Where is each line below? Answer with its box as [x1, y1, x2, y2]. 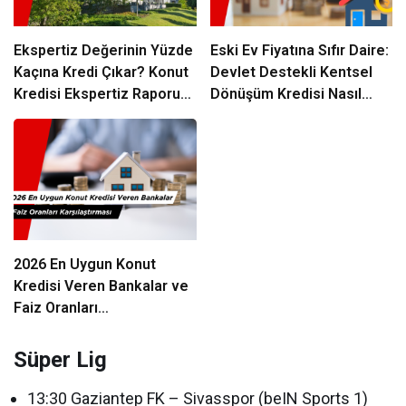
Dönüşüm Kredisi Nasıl [209, 84, 362, 102]
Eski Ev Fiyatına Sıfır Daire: [209, 41, 389, 59]
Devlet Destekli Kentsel [209, 63, 372, 81]
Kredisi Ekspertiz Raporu [14, 84, 180, 102]
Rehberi [14, 106, 66, 124]
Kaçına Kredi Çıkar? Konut [14, 63, 188, 81]
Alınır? [209, 106, 253, 124]
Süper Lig [14, 347, 107, 373]
